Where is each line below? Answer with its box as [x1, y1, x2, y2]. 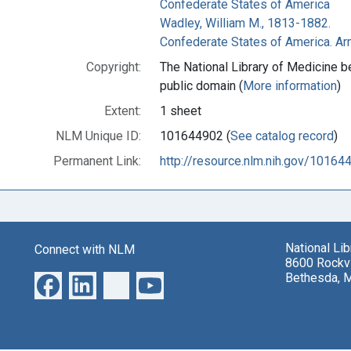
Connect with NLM [34, 241, 135, 257]
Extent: [104, 103, 141, 118]
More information [243, 78, 337, 93]
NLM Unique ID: [56, 128, 141, 143]
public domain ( [160, 78, 243, 93]
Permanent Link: [53, 153, 141, 168]
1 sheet [160, 103, 201, 118]
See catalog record [230, 128, 334, 143]
